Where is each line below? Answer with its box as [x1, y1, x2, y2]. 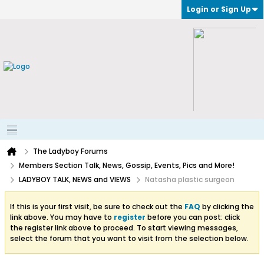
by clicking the [200, 202, 254, 212]
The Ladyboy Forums [33, 146, 108, 156]
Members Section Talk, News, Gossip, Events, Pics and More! [19, 160, 235, 170]
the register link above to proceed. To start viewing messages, [10, 223, 238, 233]
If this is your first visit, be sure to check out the [10, 202, 184, 212]
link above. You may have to [10, 212, 114, 222]
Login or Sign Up [187, 4, 251, 14]
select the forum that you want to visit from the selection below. [10, 233, 249, 243]
